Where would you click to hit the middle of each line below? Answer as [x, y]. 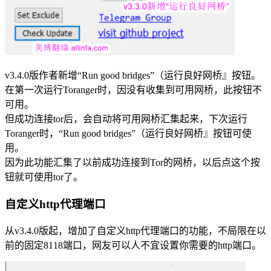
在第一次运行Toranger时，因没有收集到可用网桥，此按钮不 [133, 90]
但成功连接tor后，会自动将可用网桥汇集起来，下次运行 [126, 119]
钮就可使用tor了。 [44, 177]
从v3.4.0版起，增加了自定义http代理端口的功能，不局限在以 [135, 230]
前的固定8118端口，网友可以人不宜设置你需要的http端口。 [133, 245]
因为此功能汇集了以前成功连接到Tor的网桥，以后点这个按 [132, 163]
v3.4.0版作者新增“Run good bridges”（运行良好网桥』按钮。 [133, 76]
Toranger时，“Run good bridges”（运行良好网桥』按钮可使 [128, 134]
